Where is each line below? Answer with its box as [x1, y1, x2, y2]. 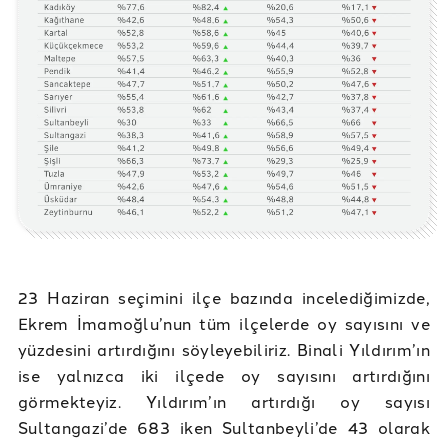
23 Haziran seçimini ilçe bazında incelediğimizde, [18, 285, 430, 308]
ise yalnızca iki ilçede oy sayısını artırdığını [18, 363, 430, 386]
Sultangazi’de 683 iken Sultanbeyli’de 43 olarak [18, 415, 430, 438]
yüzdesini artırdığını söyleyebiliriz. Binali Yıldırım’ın [18, 337, 430, 360]
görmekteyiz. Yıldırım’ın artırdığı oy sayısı [18, 389, 430, 412]
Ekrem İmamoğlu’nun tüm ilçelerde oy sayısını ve [18, 311, 430, 334]
